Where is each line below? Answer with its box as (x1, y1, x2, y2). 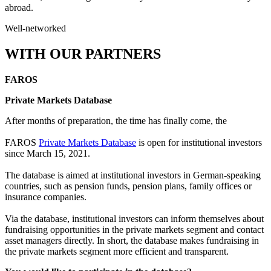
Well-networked (5, 22, 66, 33)
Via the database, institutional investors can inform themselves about (5, 213, 264, 224)
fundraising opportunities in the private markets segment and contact (5, 224, 264, 235)
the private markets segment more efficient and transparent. (5, 246, 229, 256)
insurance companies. (5, 191, 87, 202)
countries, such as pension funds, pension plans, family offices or (5, 180, 252, 191)
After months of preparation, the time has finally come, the (5, 115, 227, 126)
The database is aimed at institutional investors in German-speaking (5, 169, 261, 180)
